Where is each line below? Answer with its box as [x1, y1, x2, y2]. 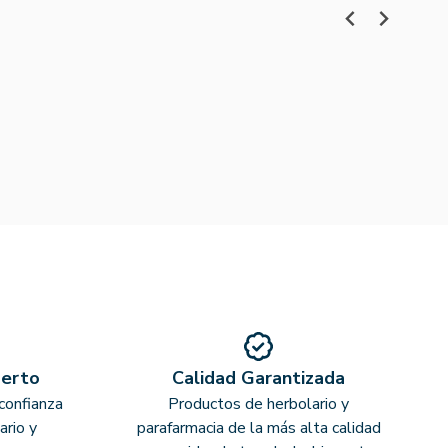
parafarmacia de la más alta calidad [136, 416, 381, 439]
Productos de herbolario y [168, 392, 350, 415]
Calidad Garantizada [172, 365, 346, 390]
